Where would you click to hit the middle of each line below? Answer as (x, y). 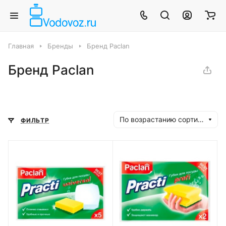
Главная (21, 46)
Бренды (60, 46)
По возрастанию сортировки (201, 119)
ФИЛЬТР (35, 121)
